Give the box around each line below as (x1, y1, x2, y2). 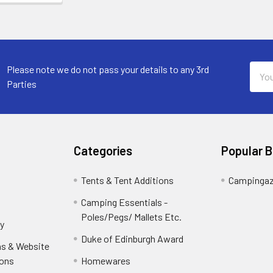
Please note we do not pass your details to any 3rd (7, 63, 210, 75)
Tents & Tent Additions (81, 174, 174, 186)
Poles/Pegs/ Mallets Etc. (81, 210, 182, 222)
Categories (74, 143, 133, 158)
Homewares (81, 254, 131, 266)
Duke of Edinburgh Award (81, 232, 184, 244)
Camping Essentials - (81, 196, 168, 208)
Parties (7, 77, 37, 90)
